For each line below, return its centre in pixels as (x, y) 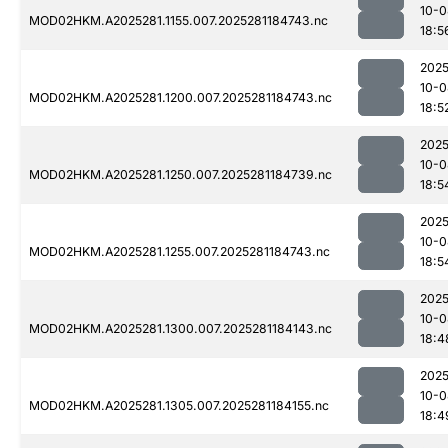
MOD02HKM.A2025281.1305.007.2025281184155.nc (179, 406)
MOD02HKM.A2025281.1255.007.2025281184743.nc (179, 252)
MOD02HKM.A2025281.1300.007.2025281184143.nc (180, 329)
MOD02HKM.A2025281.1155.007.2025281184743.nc (178, 21)
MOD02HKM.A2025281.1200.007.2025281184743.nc (180, 98)
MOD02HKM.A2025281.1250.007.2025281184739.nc (180, 175)
